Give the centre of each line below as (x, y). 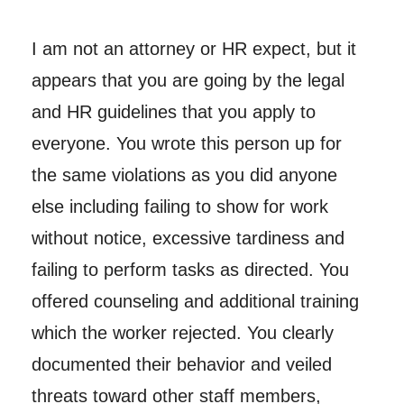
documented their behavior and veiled (181, 364)
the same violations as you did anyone (184, 174)
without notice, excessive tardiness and (188, 238)
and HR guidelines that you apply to (173, 111)
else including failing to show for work (179, 206)
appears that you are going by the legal (188, 80)
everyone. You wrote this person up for (186, 143)
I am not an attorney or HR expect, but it (193, 48)
